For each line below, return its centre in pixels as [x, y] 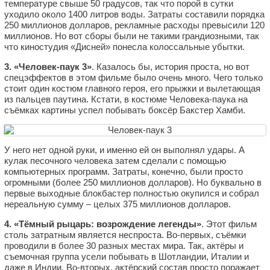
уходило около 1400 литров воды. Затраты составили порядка [134, 14]
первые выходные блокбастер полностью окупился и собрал [132, 193]
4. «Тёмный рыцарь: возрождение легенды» [103, 224]
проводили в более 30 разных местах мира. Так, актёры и [124, 245]
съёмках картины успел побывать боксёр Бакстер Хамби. [125, 110]
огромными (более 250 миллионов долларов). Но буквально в [133, 182]
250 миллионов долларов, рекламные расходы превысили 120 [134, 25]
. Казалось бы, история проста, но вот [171, 66]
